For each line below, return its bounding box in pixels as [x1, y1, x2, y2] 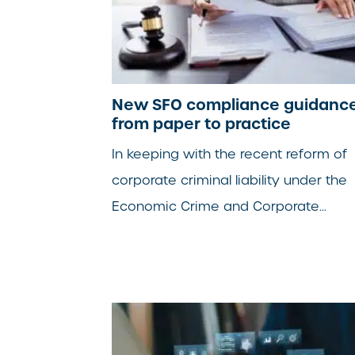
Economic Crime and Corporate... [112, 197, 327, 215]
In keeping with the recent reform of [112, 145, 348, 162]
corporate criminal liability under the [112, 171, 348, 189]
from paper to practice [112, 113, 292, 134]
